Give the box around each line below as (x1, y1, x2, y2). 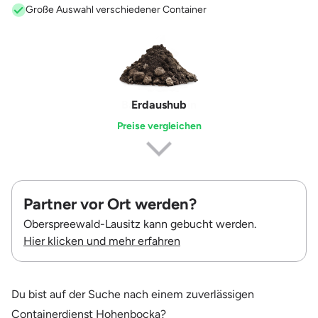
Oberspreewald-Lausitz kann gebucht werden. (23, 216, 256, 231)
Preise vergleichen (116, 119, 202, 132)
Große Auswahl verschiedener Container (26, 3, 207, 16)
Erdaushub (131, 97, 187, 111)
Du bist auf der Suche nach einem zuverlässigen (11, 287, 254, 301)
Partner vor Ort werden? (23, 194, 197, 214)
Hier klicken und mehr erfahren (23, 234, 180, 248)
